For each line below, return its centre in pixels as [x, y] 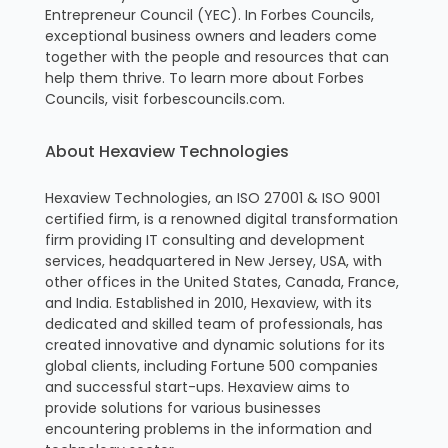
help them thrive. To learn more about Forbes [204, 77]
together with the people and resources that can [216, 56]
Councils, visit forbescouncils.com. [164, 98]
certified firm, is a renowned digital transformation [221, 218]
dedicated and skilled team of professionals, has [213, 323]
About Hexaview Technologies [166, 151]
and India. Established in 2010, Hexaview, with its [208, 302]
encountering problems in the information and [208, 428]
